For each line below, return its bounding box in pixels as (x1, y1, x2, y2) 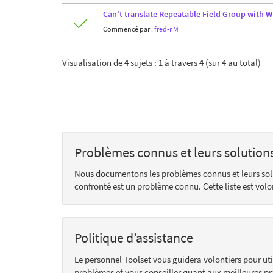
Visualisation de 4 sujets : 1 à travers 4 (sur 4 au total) (62, 56, 261, 68)
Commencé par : (103, 24, 154, 34)
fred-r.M (154, 24, 179, 34)
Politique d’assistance (74, 229, 193, 246)
